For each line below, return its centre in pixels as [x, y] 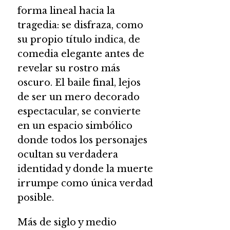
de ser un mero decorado [78, 97]
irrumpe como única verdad [85, 183]
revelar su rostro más [69, 68]
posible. [35, 197]
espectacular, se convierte [79, 111]
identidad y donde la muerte [85, 169]
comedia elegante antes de [81, 54]
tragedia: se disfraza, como [80, 25]
